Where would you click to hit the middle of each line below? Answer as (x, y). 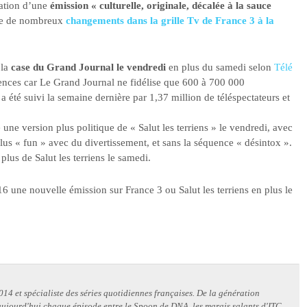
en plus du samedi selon (220, 67)
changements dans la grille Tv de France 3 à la (170, 20)
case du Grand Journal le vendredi (88, 67)
